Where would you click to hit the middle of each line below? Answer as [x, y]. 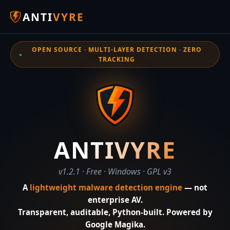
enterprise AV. [115, 200]
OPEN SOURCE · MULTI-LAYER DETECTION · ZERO [117, 50]
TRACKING [117, 59]
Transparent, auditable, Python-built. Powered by [115, 212]
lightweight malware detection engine [106, 187]
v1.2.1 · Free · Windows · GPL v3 [115, 171]
